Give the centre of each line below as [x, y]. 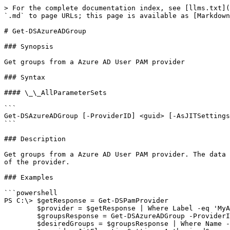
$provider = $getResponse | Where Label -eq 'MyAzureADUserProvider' [21, 208]
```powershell [31, 193]
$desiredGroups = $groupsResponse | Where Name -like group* [21, 224]
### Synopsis [29, 46]
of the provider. [37, 162]
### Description [35, 139]
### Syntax [25, 77]
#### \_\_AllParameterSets [55, 93]
